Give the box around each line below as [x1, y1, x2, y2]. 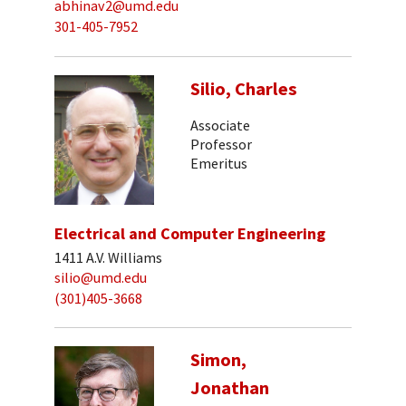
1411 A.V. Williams [54, 247, 162, 266]
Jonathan [190, 376, 269, 401]
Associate [190, 116, 250, 135]
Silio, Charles [190, 76, 297, 101]
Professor [190, 135, 252, 154]
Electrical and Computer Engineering [54, 222, 325, 244]
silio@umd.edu [54, 268, 147, 287]
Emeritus [190, 154, 247, 173]
